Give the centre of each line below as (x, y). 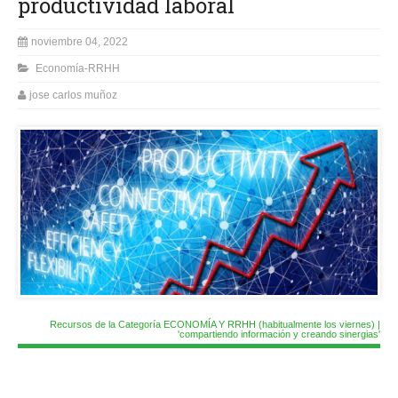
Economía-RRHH (78, 68)
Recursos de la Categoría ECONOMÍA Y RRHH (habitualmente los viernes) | (215, 324)
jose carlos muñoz (73, 95)
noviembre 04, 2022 (80, 41)
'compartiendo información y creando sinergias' (279, 334)
